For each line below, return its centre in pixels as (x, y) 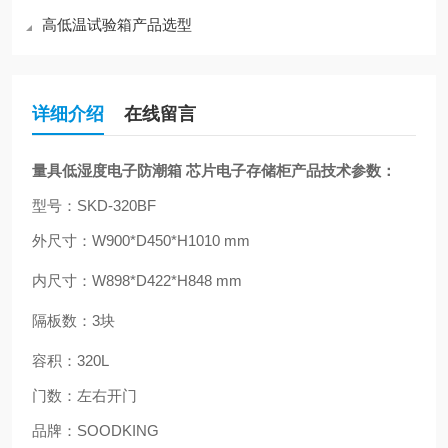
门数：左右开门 (84, 395)
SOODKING (118, 430)
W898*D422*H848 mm (167, 280)
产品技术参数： (343, 170)
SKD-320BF (116, 205)
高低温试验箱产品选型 (117, 24)
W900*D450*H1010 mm (171, 240)
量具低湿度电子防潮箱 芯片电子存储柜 (161, 170)
